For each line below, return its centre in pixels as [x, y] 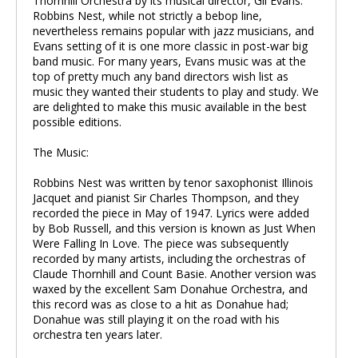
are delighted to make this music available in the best [170, 107]
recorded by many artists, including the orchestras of [169, 259]
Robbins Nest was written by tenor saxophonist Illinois [173, 183]
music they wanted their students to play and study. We [176, 91]
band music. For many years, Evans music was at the [169, 61]
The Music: [61, 152]
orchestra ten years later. [97, 334]
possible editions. [77, 122]
